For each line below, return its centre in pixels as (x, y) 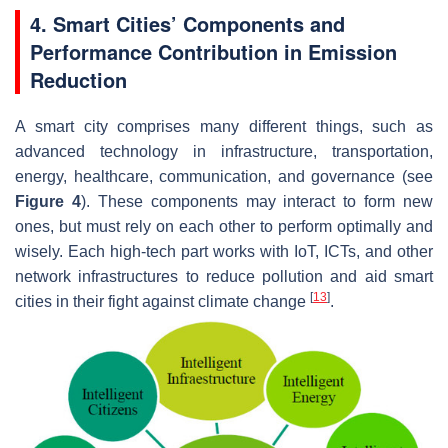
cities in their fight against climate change (162, 302)
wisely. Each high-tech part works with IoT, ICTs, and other (224, 252)
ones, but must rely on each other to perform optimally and (224, 227)
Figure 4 (48, 202)
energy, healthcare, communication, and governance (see (224, 177)
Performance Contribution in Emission (213, 52)
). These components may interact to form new (256, 202)
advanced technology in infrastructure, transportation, (224, 152)
